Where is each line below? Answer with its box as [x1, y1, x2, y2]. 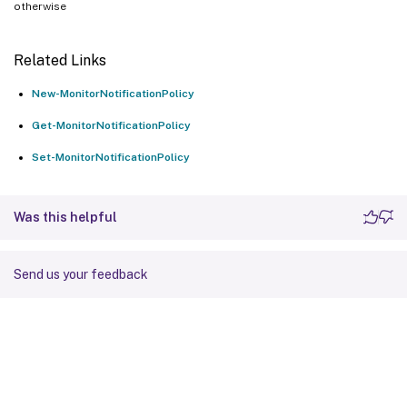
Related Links [14, 51, 106, 69]
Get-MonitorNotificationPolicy [32, 118, 191, 132]
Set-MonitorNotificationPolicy [32, 150, 190, 164]
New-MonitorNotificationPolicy [32, 86, 194, 100]
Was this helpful [14, 209, 117, 224]
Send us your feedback [14, 266, 148, 282]
